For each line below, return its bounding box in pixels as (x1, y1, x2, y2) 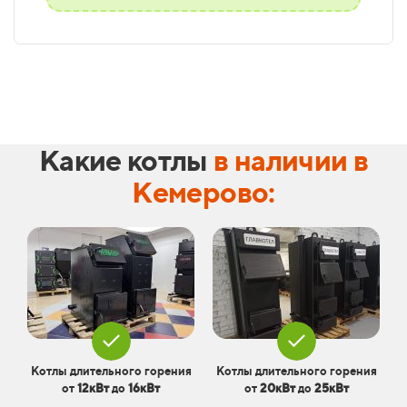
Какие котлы (38, 143, 214, 178)
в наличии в (213, 143, 369, 178)
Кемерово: (132, 174, 275, 210)
